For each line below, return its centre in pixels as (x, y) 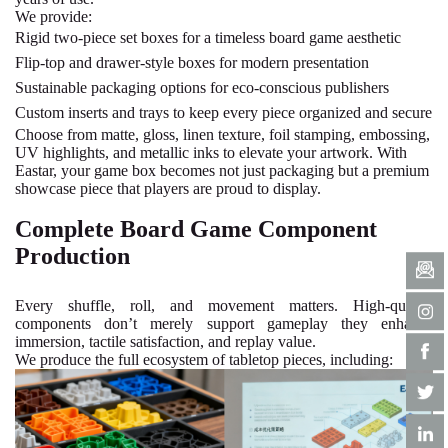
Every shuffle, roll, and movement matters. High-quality (224, 305)
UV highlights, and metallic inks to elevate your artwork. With (211, 152)
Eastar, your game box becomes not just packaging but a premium (222, 170)
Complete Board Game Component (196, 229)
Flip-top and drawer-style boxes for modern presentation (192, 62)
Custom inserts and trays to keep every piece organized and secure (223, 112)
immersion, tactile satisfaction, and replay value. (165, 341)
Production (72, 256)
